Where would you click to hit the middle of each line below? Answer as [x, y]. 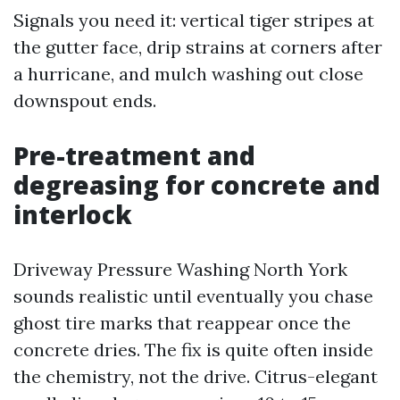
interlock [73, 214]
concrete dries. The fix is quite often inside [193, 350]
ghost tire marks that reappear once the [182, 323]
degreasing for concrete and [197, 185]
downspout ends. [85, 100]
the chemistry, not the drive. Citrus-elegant [196, 376]
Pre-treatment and [134, 155]
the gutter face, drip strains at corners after [198, 47]
